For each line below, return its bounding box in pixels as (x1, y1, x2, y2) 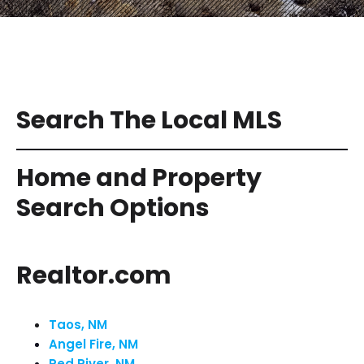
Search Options (16, 191, 210, 225)
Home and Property (16, 161, 262, 195)
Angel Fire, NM (49, 336, 138, 353)
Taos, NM (49, 316, 107, 333)
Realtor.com (16, 258, 171, 292)
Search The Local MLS (16, 103, 282, 137)
